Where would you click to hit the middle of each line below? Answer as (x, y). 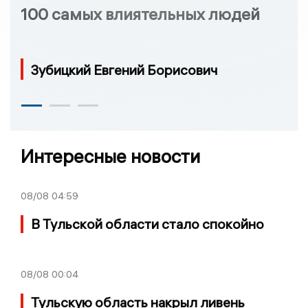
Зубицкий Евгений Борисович (124, 70)
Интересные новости (110, 157)
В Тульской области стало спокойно (147, 224)
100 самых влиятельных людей (140, 13)
